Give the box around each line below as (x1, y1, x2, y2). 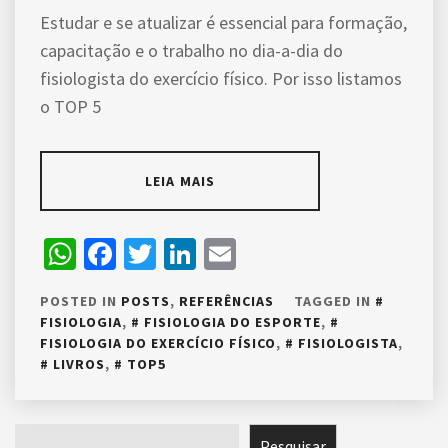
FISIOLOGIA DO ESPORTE (144, 313, 321, 331)
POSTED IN (40, 292, 121, 310)
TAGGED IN (294, 292, 375, 310)
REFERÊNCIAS (179, 292, 274, 310)
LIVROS (53, 355, 105, 373)
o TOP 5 (40, 95, 101, 118)
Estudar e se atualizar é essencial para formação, (40, 11, 407, 34)
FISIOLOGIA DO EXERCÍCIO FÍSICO (40, 334, 276, 352)
